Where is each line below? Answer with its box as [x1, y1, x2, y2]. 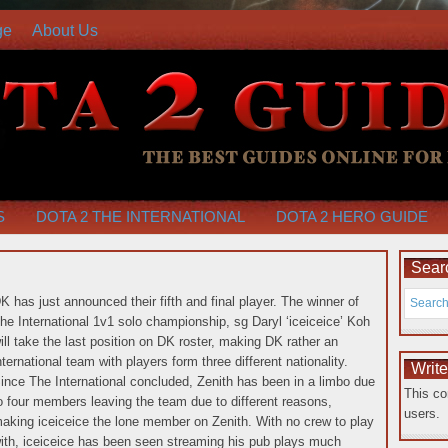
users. [404, 406, 440, 421]
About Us [32, 22, 98, 39]
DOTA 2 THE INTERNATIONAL [36, 208, 245, 225]
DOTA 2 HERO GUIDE [276, 208, 428, 225]
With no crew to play [252, 414, 374, 429]
